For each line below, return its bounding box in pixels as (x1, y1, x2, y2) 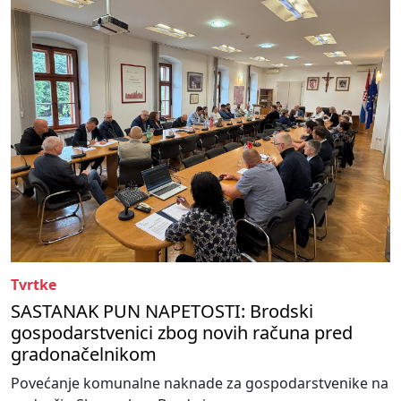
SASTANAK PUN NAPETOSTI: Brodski (11, 299, 313, 324)
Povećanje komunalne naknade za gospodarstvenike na (11, 373, 388, 394)
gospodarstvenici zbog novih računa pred (11, 320, 353, 346)
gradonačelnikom (11, 342, 157, 367)
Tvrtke (11, 275, 56, 295)
